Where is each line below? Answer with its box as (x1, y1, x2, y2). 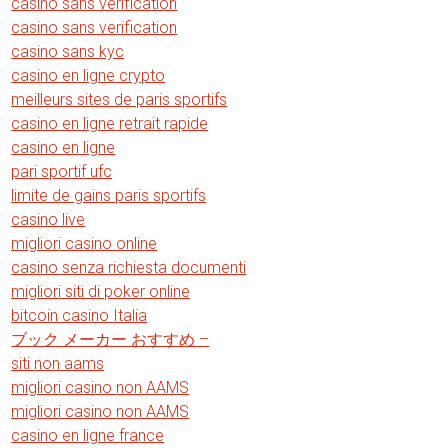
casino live (11, 209, 86, 229)
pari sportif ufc (11, 161, 113, 181)
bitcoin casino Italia (11, 305, 148, 325)
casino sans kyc (11, 41, 125, 61)
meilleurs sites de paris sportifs (11, 89, 228, 109)
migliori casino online (11, 233, 158, 253)
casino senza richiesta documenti (11, 257, 247, 277)
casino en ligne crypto (11, 65, 166, 85)
